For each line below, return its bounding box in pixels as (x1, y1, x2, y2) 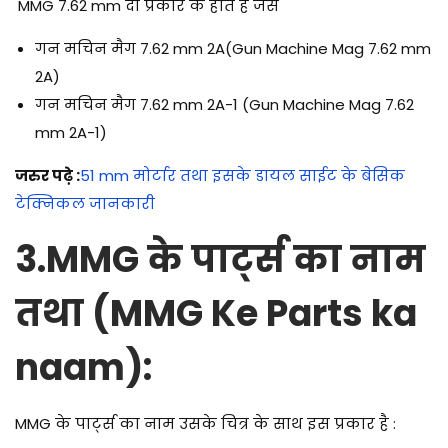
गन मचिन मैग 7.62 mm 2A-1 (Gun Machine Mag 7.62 (35, 94, 414, 116)
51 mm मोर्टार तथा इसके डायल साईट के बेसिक (80, 165, 405, 187)
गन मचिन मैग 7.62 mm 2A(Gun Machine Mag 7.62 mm (35, 38, 431, 60)
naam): (15, 342, 160, 394)
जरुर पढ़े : (15, 165, 80, 187)
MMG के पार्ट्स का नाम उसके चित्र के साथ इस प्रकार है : (15, 413, 396, 435)
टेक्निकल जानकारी (15, 193, 155, 215)
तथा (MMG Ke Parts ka (15, 288, 417, 340)
